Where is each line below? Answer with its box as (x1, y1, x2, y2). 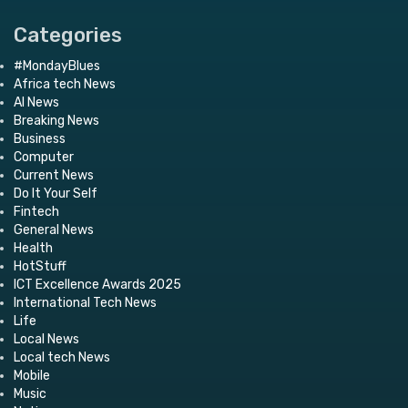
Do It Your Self (14, 185, 97, 201)
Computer (14, 148, 74, 165)
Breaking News (14, 112, 99, 128)
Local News (14, 331, 79, 347)
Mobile (14, 367, 50, 383)
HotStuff (14, 258, 66, 274)
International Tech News (14, 294, 157, 311)
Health (14, 240, 53, 256)
